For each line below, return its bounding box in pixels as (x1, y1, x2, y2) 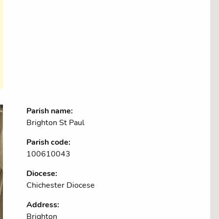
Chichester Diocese (26, 180, 95, 191)
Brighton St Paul (26, 117, 85, 129)
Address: (26, 199, 59, 211)
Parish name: (26, 106, 73, 117)
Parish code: (26, 137, 70, 148)
